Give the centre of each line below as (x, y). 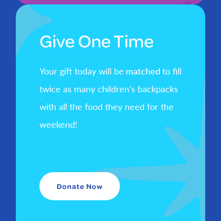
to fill (172, 71)
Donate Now (80, 186)
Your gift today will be (82, 71)
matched (143, 71)
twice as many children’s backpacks (109, 89)
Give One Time (97, 40)
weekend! (58, 124)
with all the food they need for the (107, 107)
